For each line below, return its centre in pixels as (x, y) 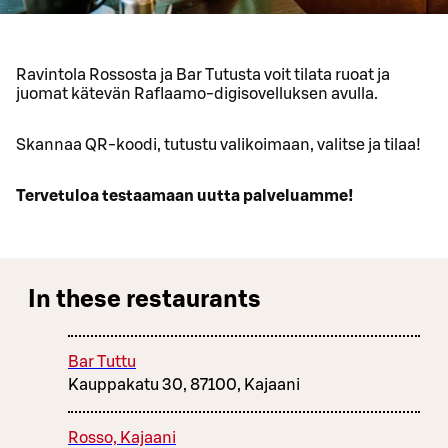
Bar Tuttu (102, 362)
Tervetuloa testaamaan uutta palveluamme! (185, 196)
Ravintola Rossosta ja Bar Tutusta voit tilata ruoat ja (203, 75)
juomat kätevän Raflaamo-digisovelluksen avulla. (197, 94)
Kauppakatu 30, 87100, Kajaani (184, 385)
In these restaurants (144, 300)
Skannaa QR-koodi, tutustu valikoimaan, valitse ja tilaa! (218, 145)
